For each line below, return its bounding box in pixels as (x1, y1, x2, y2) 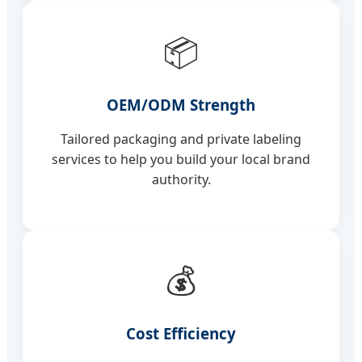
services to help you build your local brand (52, 150, 310, 169)
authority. (151, 170, 211, 189)
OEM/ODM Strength (107, 95, 255, 116)
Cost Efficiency (126, 322, 236, 343)
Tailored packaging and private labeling (61, 130, 301, 149)
